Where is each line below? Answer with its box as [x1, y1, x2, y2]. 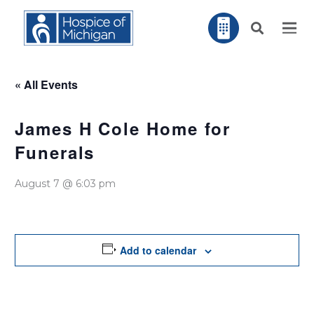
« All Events [15, 76, 78, 93]
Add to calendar [120, 243, 197, 257]
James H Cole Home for [15, 116, 231, 140]
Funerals [15, 140, 95, 164]
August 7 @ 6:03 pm [15, 177, 116, 190]
